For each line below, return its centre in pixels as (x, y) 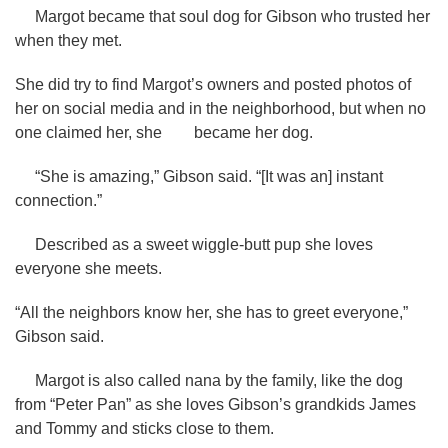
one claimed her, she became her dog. (164, 132)
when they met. (68, 40)
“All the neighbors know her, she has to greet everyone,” (211, 312)
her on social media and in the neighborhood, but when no (220, 108)
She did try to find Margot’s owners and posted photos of (213, 84)
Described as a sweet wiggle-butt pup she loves (194, 244)
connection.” (58, 200)
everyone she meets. (88, 268)
